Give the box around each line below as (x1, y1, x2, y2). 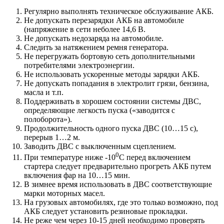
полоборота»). (24, 114, 72, 123)
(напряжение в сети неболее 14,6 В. (24, 24, 145, 33)
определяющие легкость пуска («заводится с (24, 105, 175, 114)
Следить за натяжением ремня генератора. (24, 42, 168, 51)
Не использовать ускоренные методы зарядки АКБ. (24, 69, 199, 78)
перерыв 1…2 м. (24, 132, 80, 141)
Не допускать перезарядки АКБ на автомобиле (24, 15, 184, 24)
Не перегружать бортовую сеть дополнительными (24, 51, 195, 60)
